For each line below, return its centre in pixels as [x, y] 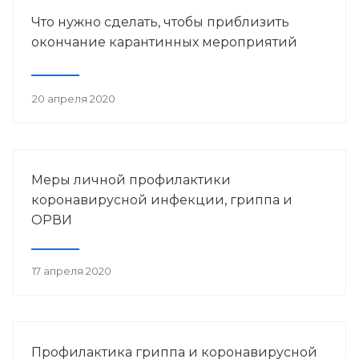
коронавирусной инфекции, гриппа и [162, 200]
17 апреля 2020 [72, 270]
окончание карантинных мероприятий [164, 42]
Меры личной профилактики [131, 179]
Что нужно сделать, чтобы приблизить [160, 22]
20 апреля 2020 [74, 98]
